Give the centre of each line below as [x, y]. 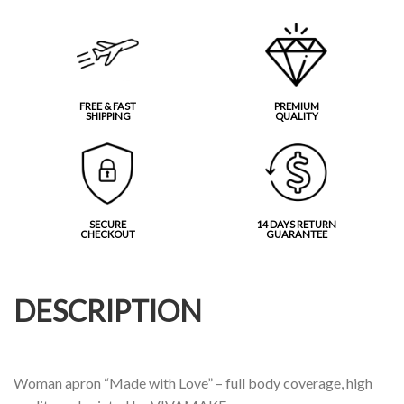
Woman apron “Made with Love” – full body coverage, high [193, 383]
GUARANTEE [296, 234]
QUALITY [296, 115]
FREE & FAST [108, 106]
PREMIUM [296, 106]
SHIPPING [108, 115]
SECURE [108, 224]
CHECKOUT [108, 234]
